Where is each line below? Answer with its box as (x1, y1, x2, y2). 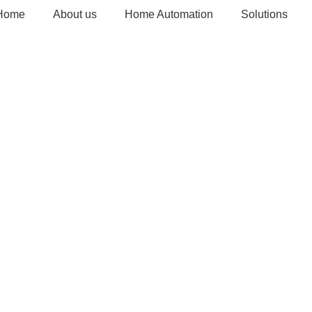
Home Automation (125, 8, 214, 20)
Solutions (241, 8, 288, 20)
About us (53, 8, 97, 20)
